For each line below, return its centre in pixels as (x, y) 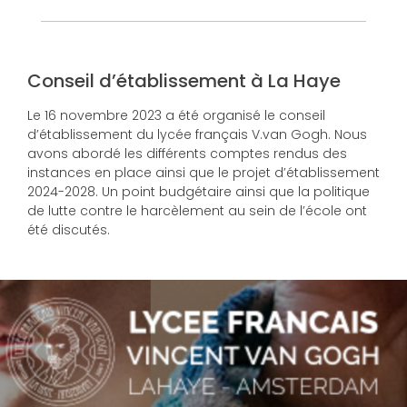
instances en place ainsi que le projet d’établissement (203, 172)
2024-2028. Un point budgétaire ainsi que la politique (199, 191)
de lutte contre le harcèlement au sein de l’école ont (197, 210)
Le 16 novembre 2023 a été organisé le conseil (176, 115)
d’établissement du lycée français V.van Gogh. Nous (197, 134)
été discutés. (69, 229)
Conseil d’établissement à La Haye (184, 80)
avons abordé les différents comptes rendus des (187, 153)
